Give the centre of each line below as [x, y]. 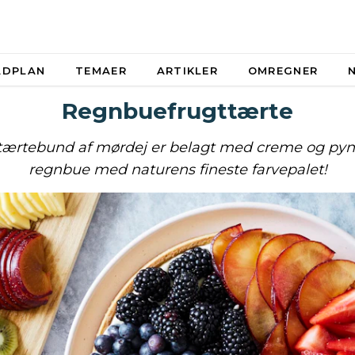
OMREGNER [283, 71]
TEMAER [101, 71]
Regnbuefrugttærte [177, 111]
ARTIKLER [187, 71]
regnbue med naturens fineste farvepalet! [177, 170]
